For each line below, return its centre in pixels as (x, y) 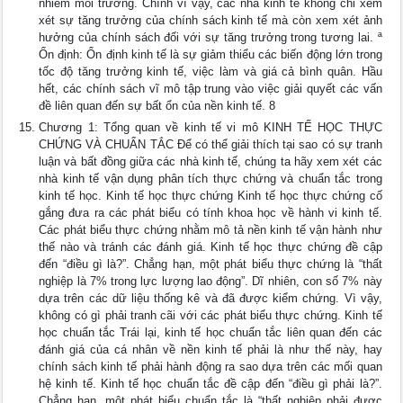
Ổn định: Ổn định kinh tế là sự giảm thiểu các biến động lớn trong (210, 54)
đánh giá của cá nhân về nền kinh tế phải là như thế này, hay (210, 349)
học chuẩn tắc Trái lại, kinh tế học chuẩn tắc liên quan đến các (210, 332)
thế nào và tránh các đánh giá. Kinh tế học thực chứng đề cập (210, 247)
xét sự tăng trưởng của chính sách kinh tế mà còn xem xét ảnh (210, 20)
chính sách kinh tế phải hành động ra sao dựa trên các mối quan (210, 367)
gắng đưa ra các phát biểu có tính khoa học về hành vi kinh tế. (210, 213)
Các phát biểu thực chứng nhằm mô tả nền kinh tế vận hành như (210, 230)
